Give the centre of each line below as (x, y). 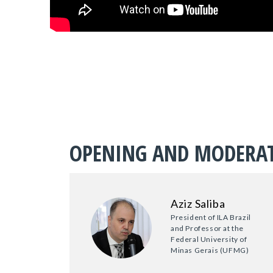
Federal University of (209, 239)
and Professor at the (207, 229)
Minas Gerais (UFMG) (210, 250)
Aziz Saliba (198, 204)
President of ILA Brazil (211, 218)
